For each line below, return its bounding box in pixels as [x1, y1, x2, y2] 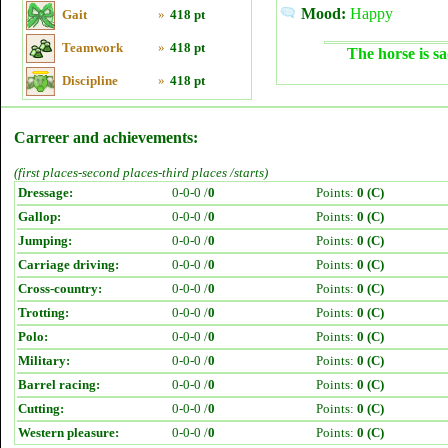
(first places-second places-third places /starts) [14, 165, 268, 180]
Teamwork [62, 40, 123, 55]
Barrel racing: [18, 377, 100, 392]
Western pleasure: [18, 425, 119, 440]
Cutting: [18, 401, 64, 416]
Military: [18, 353, 70, 368]
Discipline [62, 73, 118, 88]
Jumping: [18, 233, 72, 248]
